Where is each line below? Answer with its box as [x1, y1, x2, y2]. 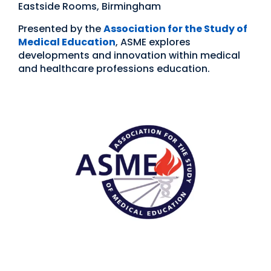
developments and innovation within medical [18, 48, 240, 63]
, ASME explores [116, 35, 191, 50]
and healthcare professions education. [18, 62, 210, 76]
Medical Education [18, 35, 116, 50]
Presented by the [18, 22, 103, 36]
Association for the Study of [103, 22, 247, 36]
